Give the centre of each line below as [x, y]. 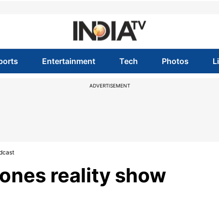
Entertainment [68, 61]
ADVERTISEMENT [109, 86]
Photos [175, 61]
